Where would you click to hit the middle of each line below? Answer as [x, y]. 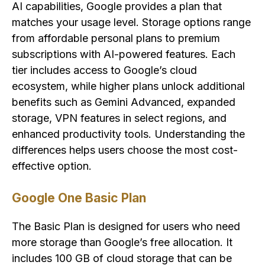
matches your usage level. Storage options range [131, 22]
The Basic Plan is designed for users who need [126, 227]
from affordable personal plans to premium [116, 38]
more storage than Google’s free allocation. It [122, 243]
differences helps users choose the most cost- [125, 150]
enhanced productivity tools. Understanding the [128, 134]
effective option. [52, 166]
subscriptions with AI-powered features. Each [124, 54]
